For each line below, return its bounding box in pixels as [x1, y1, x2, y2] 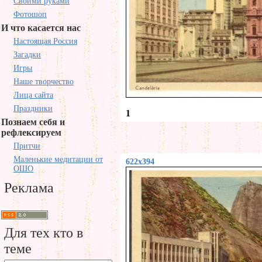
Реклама [4, 180, 54, 195]
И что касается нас [1, 23, 81, 33]
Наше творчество [13, 77, 74, 86]
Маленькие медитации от [13, 155, 103, 164]
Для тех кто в [4, 225, 83, 240]
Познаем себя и [1, 117, 65, 127]
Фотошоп [13, 10, 47, 19]
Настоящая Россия [13, 37, 77, 46]
